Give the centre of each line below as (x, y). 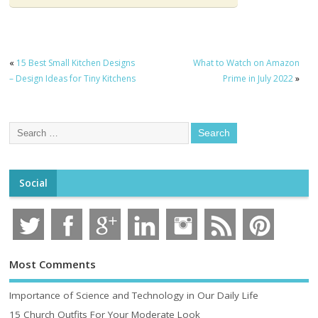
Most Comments (53, 264)
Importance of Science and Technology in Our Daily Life (134, 296)
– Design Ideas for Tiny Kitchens (73, 79)
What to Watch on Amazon (246, 63)
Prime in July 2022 (258, 79)
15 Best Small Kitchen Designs (76, 63)
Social (33, 183)
